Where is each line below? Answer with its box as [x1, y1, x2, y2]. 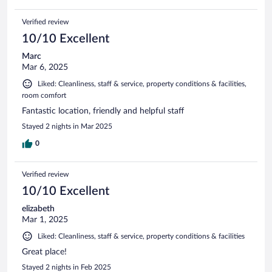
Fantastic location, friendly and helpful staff [22, 107, 184, 116]
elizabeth [22, 205, 55, 214]
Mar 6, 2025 [22, 63, 68, 72]
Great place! [22, 248, 67, 257]
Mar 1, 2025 [22, 216, 68, 225]
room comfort [22, 92, 66, 100]
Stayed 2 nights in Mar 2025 [22, 123, 112, 131]
